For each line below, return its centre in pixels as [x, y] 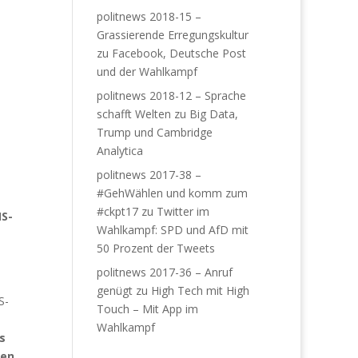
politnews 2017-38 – [149, 174]
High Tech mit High [200, 290]
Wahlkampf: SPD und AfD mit [172, 229]
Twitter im [183, 211]
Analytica [119, 150]
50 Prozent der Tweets [155, 248]
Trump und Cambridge [154, 132]
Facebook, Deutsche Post [179, 53]
